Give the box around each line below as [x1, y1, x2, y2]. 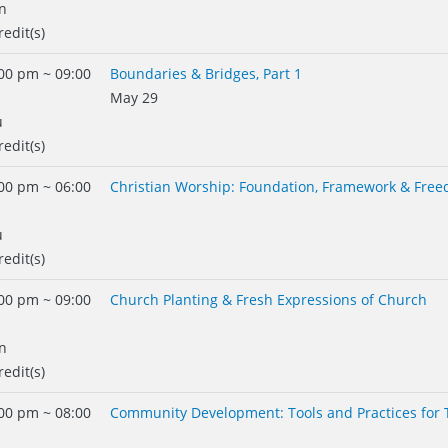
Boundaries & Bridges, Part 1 [110, 64, 302, 83]
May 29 [110, 88, 158, 107]
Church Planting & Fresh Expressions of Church [110, 290, 427, 309]
